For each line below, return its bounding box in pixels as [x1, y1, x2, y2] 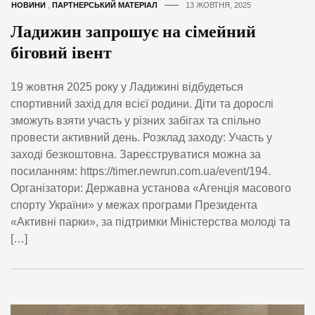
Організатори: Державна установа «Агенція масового [11, 181, 291, 194]
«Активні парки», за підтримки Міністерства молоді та [11, 215, 290, 228]
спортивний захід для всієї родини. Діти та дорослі [11, 97, 274, 110]
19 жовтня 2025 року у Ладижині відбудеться [11, 80, 243, 93]
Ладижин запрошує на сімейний [11, 22, 256, 41]
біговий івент [11, 43, 112, 62]
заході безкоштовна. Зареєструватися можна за [11, 148, 261, 160]
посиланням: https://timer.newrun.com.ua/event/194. [11, 165, 271, 177]
